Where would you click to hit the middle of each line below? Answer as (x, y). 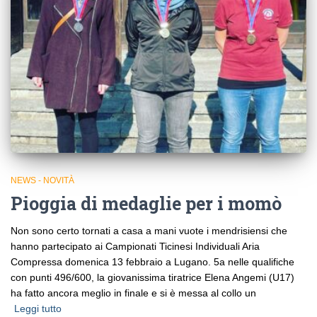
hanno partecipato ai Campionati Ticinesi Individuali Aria (135, 246)
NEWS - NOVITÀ (42, 180)
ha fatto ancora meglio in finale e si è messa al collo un (133, 293)
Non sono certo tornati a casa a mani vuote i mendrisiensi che (149, 230)
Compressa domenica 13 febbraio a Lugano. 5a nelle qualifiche (152, 261)
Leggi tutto (38, 308)
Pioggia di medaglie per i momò (146, 203)
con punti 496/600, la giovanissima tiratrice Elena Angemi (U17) (152, 277)
